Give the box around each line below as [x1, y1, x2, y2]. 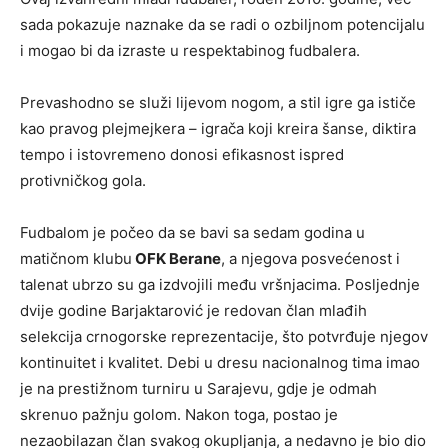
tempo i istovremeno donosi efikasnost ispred [20, 145, 344, 164]
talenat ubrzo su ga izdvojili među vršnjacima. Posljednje [20, 275, 420, 294]
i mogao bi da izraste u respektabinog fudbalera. [20, 41, 360, 60]
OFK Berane [132, 249, 221, 268]
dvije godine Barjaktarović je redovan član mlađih [20, 301, 367, 320]
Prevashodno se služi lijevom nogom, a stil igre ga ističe [20, 93, 416, 112]
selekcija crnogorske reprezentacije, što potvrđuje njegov [20, 327, 428, 346]
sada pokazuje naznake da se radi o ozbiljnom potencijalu [20, 15, 425, 34]
